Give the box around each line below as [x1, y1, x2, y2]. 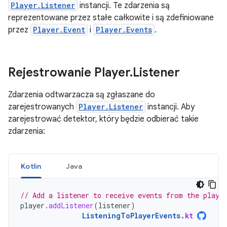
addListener [49, 201, 94, 210]
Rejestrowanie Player [8, 65, 130, 80]
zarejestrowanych [8, 102, 76, 112]
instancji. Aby [145, 102, 195, 112]
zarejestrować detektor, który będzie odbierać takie [8, 114, 199, 124]
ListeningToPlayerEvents [82, 211, 180, 220]
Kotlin [21, 162, 42, 171]
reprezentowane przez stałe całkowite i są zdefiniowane [8, 13, 214, 23]
